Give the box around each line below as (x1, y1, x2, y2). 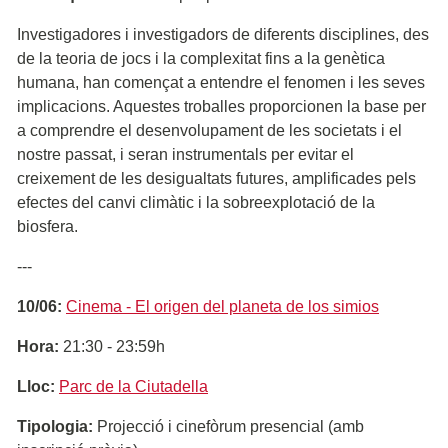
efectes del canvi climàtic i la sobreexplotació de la (17, 193, 375, 211)
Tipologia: (17, 417, 93, 435)
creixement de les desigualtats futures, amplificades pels (17, 169, 416, 187)
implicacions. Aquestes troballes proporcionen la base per (17, 97, 426, 115)
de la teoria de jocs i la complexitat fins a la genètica (17, 49, 385, 67)
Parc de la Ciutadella (59, 377, 208, 395)
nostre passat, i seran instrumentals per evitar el (17, 145, 354, 163)
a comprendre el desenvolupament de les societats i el (17, 121, 402, 139)
